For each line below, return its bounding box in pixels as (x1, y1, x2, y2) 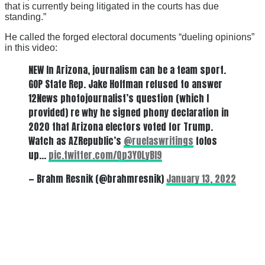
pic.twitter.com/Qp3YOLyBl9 (49, 147, 162, 162)
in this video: (5, 42, 57, 53)
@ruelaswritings (124, 133, 193, 148)
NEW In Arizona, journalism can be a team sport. (28, 62, 226, 77)
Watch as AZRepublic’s (28, 133, 124, 148)
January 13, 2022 (166, 171, 236, 186)
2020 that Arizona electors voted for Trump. (28, 119, 213, 134)
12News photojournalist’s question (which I (28, 91, 209, 105)
